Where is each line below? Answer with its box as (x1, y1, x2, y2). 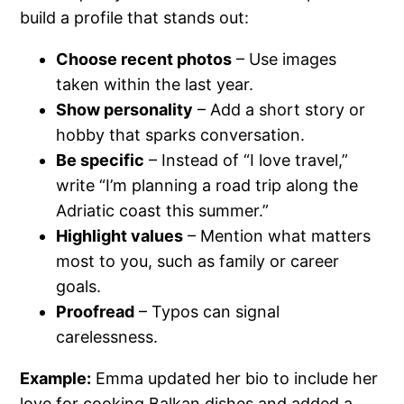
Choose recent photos (56, 50, 233, 69)
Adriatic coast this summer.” (56, 201, 270, 221)
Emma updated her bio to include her (91, 369, 379, 389)
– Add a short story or (193, 100, 366, 120)
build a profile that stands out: (20, 8, 250, 28)
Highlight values (56, 226, 184, 246)
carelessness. (56, 327, 159, 347)
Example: (20, 369, 92, 389)
